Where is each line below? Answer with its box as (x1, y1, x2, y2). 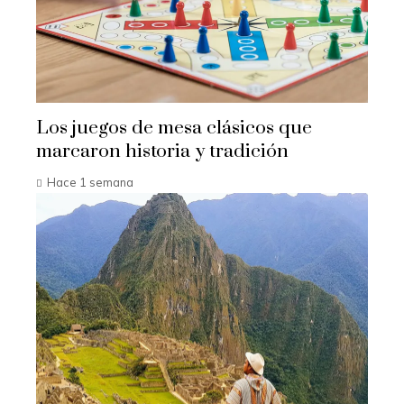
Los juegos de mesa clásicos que (36, 115, 312, 140)
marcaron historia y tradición (36, 139, 289, 163)
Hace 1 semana (47, 174, 133, 189)
